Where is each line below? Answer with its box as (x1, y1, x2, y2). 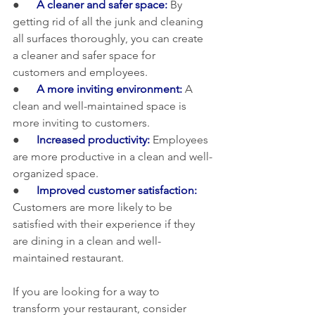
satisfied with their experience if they (13, 217, 198, 231)
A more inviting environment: (37, 82, 182, 96)
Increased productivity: (34, 132, 150, 146)
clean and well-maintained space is (13, 98, 189, 112)
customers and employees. (13, 65, 148, 79)
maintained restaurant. (13, 250, 124, 264)
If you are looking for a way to (13, 284, 162, 298)
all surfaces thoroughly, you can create (13, 31, 206, 45)
